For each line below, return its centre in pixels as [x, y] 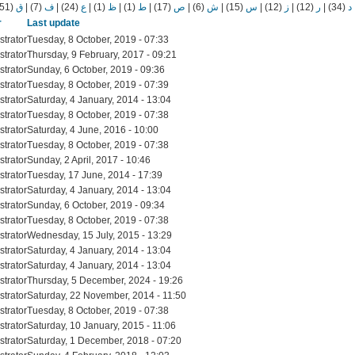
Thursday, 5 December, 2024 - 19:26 [105, 280]
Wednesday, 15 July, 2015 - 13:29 [99, 235]
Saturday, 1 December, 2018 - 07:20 [104, 340]
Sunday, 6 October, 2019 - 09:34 [96, 205]
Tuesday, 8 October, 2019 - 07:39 [98, 84]
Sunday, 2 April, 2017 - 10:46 [89, 160]
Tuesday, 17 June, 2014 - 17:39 [95, 175]
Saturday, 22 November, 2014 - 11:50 [107, 295]
